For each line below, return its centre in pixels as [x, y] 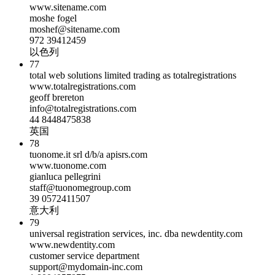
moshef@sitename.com [75, 29]
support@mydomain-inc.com [86, 267]
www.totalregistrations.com [83, 87]
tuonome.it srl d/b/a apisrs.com [88, 155]
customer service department [84, 256]
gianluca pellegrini [65, 177]
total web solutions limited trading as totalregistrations [133, 76]
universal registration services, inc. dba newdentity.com [136, 234]
